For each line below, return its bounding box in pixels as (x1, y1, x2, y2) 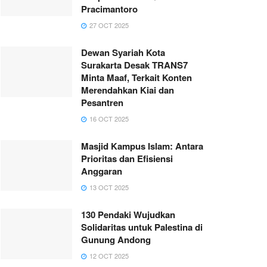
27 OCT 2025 (88, 20, 129, 30)
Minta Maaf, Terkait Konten (81, 70, 192, 84)
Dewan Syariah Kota (81, 45, 165, 59)
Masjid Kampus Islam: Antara (81, 139, 203, 153)
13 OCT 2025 (88, 182, 129, 192)
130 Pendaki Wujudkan (81, 207, 175, 221)
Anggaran (81, 164, 122, 178)
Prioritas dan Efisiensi (81, 151, 173, 165)
